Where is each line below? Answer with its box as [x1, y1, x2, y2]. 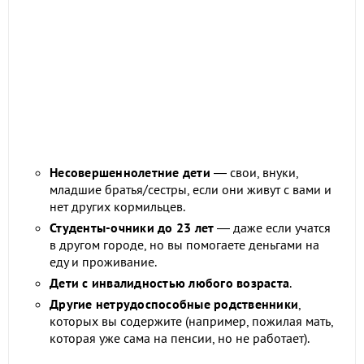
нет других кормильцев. [50, 198, 185, 214]
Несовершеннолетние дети [50, 164, 210, 180]
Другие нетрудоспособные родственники [50, 296, 298, 312]
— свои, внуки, [210, 164, 298, 180]
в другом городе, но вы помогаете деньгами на [50, 236, 319, 253]
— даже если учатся [214, 219, 331, 236]
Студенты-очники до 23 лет [50, 219, 214, 236]
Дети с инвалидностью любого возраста [50, 275, 289, 291]
